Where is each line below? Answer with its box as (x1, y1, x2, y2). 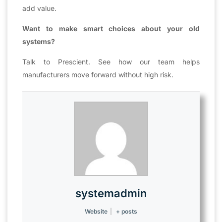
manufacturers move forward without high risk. (22, 70, 173, 79)
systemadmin (75, 186, 147, 200)
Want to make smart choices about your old (22, 24, 200, 33)
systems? (22, 37, 55, 46)
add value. (22, 3, 56, 12)
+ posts (116, 207, 138, 215)
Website (84, 207, 108, 215)
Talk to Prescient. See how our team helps (22, 57, 200, 66)
